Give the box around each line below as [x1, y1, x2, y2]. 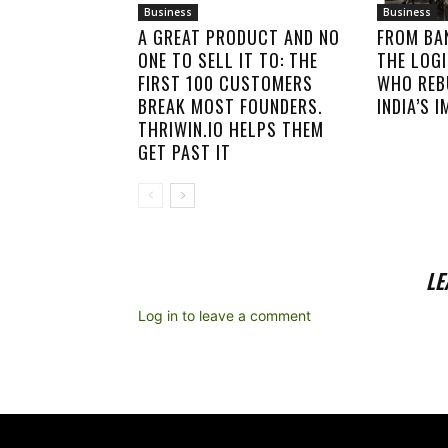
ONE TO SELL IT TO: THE [138, 47, 318, 73]
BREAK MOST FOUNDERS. [138, 93, 323, 119]
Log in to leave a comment [138, 307, 311, 324]
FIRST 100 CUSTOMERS [138, 70, 313, 96]
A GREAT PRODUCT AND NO [138, 24, 340, 50]
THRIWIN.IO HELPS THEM [138, 116, 324, 142]
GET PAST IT [138, 139, 231, 165]
